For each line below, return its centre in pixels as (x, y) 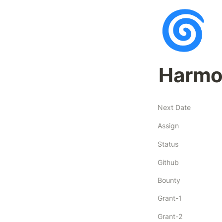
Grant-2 (170, 216)
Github (168, 162)
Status (168, 144)
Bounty (169, 180)
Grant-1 (170, 198)
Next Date (174, 107)
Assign (168, 126)
